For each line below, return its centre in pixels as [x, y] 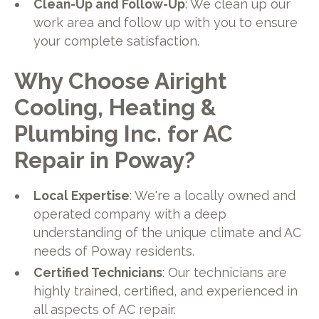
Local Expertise [82, 196]
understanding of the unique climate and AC [168, 233]
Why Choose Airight [120, 80]
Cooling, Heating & [115, 107]
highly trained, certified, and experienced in [166, 291]
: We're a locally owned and [213, 196]
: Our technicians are [225, 273]
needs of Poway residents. [114, 251]
